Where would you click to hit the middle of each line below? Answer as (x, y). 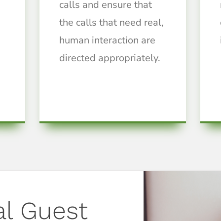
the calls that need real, (111, 23)
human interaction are (107, 40)
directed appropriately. (110, 58)
